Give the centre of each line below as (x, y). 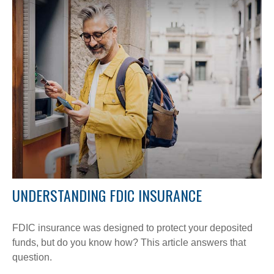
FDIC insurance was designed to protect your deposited (132, 228)
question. (32, 257)
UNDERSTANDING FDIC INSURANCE (107, 195)
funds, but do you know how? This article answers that (129, 242)
